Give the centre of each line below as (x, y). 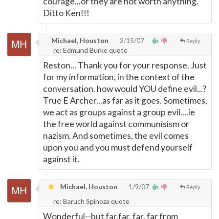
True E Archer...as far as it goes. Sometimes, (125, 100)
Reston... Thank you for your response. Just (125, 65)
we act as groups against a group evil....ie (119, 112)
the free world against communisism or (116, 124)
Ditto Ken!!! (66, 13)
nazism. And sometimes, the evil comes (116, 136)
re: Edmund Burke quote (90, 50)
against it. (61, 159)
